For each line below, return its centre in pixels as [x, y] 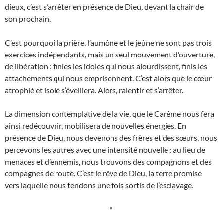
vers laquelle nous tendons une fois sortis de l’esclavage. [99, 185]
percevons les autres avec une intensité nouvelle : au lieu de [105, 150]
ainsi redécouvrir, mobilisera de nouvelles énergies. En [96, 126]
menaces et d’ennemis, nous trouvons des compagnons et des [108, 162]
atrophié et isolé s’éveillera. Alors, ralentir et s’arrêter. [94, 90]
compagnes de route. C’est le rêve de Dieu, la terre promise [103, 173]
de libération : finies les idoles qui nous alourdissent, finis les [106, 66]
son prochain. [28, 19]
